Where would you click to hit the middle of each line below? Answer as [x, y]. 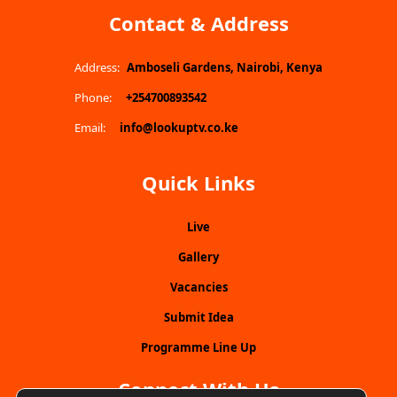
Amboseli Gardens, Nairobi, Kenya [225, 67]
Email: [90, 128]
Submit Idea [198, 317]
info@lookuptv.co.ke [179, 128]
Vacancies [198, 287]
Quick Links [198, 183]
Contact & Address [198, 23]
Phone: [93, 97]
